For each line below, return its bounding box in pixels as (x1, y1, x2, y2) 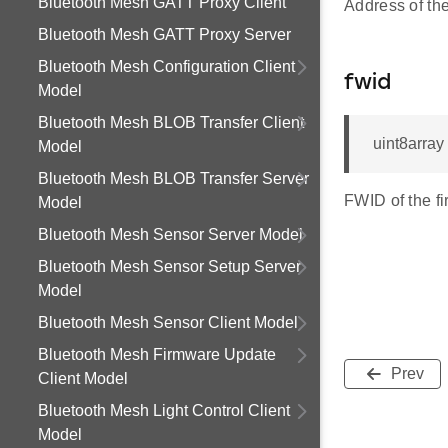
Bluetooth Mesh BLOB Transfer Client (38, 114, 304, 131)
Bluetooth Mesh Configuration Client (38, 58, 295, 75)
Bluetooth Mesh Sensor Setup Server (38, 258, 301, 275)
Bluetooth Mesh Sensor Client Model (38, 314, 298, 331)
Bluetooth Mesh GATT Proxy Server (38, 26, 291, 43)
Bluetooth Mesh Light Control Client (38, 402, 290, 419)
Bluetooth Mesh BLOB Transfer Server (38, 170, 309, 187)
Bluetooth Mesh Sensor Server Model (38, 226, 303, 243)
